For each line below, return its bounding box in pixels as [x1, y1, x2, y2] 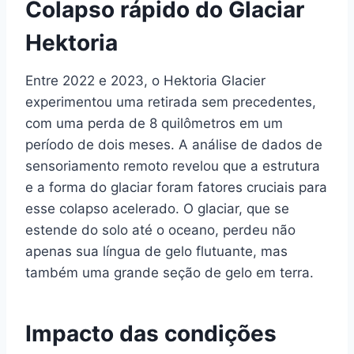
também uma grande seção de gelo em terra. [25, 264, 314, 281]
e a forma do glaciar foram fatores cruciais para [25, 179, 327, 195]
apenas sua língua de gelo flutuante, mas [25, 243, 288, 259]
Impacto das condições [25, 319, 277, 347]
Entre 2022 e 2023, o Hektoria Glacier [25, 72, 265, 88]
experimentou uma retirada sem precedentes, [25, 93, 316, 110]
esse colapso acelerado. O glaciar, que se [25, 200, 289, 217]
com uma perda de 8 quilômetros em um [25, 115, 283, 131]
